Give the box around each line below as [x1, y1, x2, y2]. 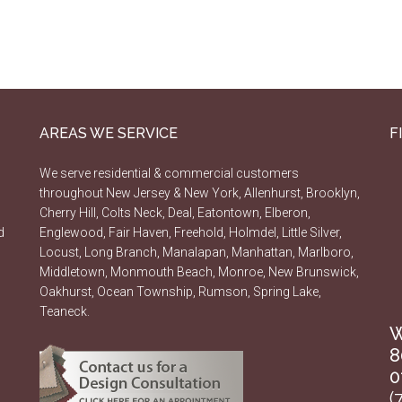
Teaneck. [39, 304, 90, 319]
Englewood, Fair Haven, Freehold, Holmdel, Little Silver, [39, 225, 342, 240]
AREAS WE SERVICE [39, 125, 178, 143]
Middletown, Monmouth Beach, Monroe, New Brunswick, [39, 265, 359, 280]
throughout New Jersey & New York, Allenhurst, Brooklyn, [39, 186, 360, 201]
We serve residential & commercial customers [39, 166, 299, 181]
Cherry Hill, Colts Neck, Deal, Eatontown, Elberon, [39, 205, 310, 221]
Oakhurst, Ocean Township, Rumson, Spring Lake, [39, 284, 321, 300]
